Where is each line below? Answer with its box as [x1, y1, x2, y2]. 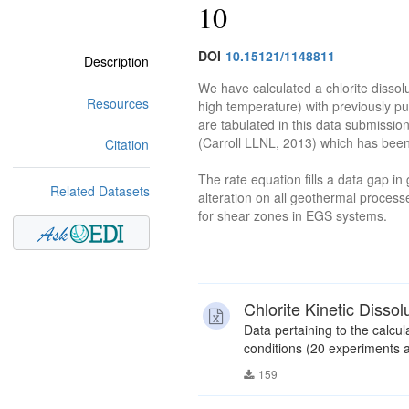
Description [84, 52, 149, 71]
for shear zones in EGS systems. [197, 206, 387, 225]
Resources [87, 93, 149, 112]
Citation [105, 135, 149, 154]
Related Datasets [50, 181, 150, 200]
